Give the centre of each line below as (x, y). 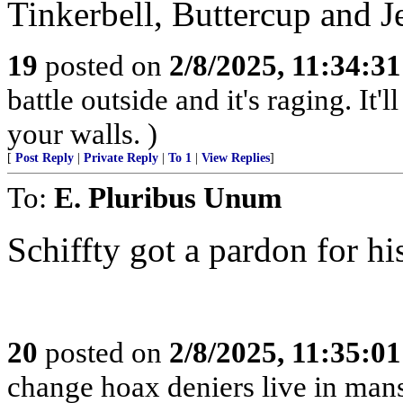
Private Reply (121, 158)
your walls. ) (82, 134)
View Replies (236, 158)
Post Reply (45, 158)
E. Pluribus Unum (168, 197)
